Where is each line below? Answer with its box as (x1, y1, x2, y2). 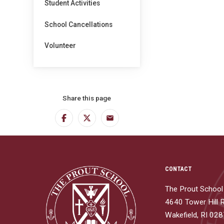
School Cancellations (44, 20, 113, 28)
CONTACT (165, 165, 192, 173)
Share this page (62, 94, 111, 102)
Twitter (86, 116, 115, 126)
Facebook (63, 116, 101, 126)
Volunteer (44, 41, 76, 50)
